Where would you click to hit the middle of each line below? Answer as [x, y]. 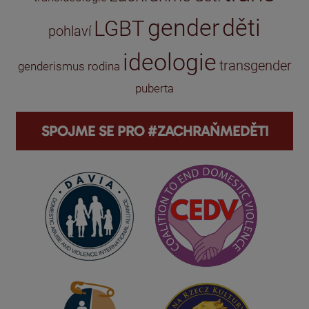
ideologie [169, 63]
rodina [103, 67]
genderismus [51, 67]
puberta [154, 89]
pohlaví [70, 31]
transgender [255, 66]
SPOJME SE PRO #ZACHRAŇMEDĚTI [154, 131]
